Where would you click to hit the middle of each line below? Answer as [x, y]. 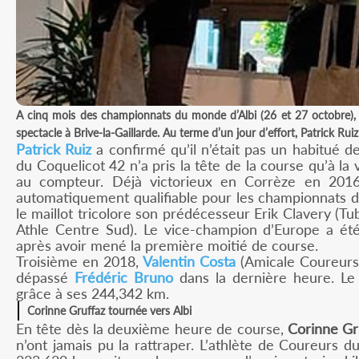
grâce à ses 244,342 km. [93, 294]
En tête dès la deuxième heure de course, [152, 329]
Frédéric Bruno [123, 278]
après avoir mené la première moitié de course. [167, 246]
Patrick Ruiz [54, 149]
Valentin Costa [189, 262]
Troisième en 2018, [80, 262]
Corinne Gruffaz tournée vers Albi [109, 311]
